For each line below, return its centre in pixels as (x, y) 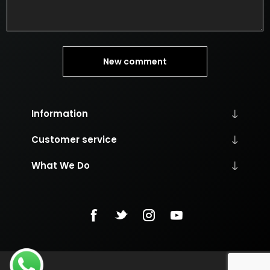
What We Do (60, 166)
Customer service (74, 140)
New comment (135, 61)
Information (59, 114)
